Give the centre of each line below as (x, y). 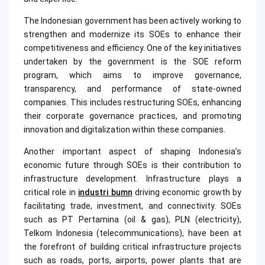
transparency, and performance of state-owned (132, 89)
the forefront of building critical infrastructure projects (132, 247)
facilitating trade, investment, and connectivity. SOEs (132, 206)
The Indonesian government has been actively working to (132, 21)
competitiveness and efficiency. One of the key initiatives (132, 48)
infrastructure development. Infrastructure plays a (132, 179)
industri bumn (105, 193)
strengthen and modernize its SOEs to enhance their (132, 35)
